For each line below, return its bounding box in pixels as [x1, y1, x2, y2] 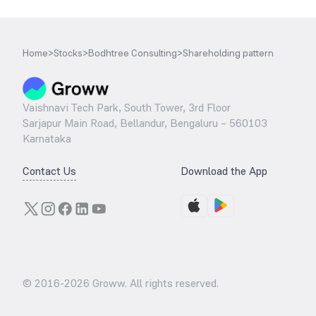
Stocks [54, 47, 83, 59]
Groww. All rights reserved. [90, 276, 219, 291]
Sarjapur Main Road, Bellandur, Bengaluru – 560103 [23, 116, 267, 130]
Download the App [181, 164, 267, 178]
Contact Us [23, 164, 76, 178]
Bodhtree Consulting [88, 47, 177, 59]
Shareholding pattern [183, 47, 274, 59]
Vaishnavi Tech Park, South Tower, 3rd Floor [23, 100, 231, 115]
